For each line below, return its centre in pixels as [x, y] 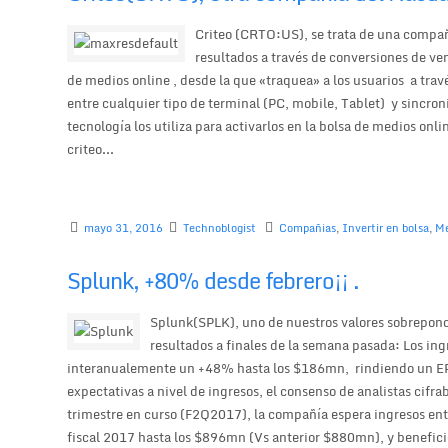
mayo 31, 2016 [124, 228]
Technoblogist [220, 228]
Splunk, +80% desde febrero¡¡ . [213, 280]
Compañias [308, 228]
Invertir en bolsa [386, 228]
